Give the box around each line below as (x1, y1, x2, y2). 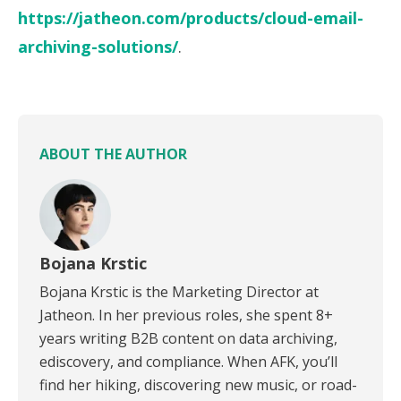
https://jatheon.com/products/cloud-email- (18, 7, 363, 29)
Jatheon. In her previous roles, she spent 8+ (39, 305, 333, 325)
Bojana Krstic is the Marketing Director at (39, 282, 319, 302)
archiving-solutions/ (18, 36, 178, 57)
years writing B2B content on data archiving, (39, 328, 337, 348)
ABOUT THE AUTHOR (39, 144, 187, 164)
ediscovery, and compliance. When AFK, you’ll (39, 352, 337, 371)
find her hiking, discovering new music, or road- (39, 375, 357, 395)
